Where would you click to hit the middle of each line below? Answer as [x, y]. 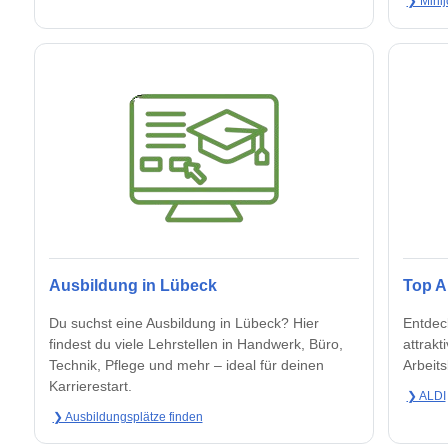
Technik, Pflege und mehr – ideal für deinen [186, 365]
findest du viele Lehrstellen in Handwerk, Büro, [196, 344]
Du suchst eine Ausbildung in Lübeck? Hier [184, 323]
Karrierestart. [90, 386]
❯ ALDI [426, 395]
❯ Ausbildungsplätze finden [127, 416]
